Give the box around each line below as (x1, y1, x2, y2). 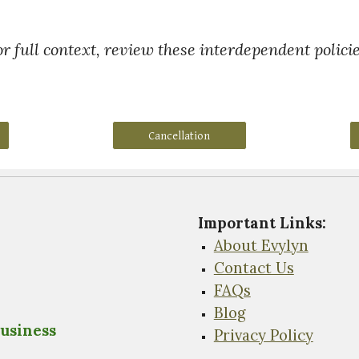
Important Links (197, 213, 322, 232)
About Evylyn (213, 236, 309, 255)
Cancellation (148, 128, 211, 143)
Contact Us (213, 258, 294, 277)
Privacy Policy (213, 325, 313, 345)
